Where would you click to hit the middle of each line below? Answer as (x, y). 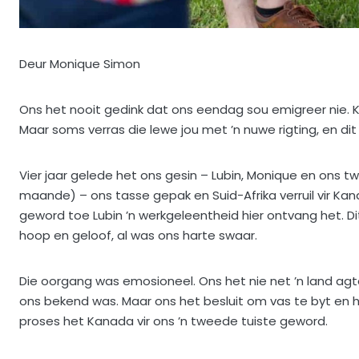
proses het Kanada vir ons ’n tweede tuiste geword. (173, 321)
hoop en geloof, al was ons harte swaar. (138, 235)
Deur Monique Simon (80, 63)
